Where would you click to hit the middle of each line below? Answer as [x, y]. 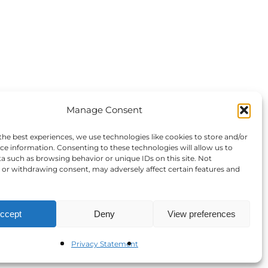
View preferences [201, 214]
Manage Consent [105, 110]
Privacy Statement [104, 244]
